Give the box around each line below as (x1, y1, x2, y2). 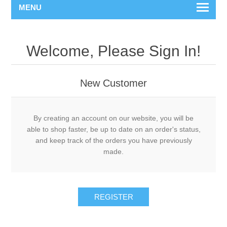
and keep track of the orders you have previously (35, 136, 192, 144)
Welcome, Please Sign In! (26, 43, 201, 59)
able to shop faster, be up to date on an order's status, (26, 125, 201, 133)
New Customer (80, 78, 147, 89)
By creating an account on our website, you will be (33, 114, 194, 122)
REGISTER (94, 193, 133, 201)
